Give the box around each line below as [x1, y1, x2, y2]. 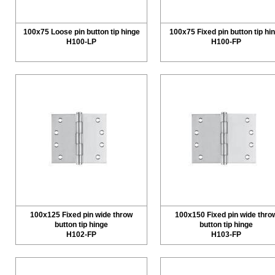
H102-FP [66, 230, 96, 239]
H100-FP [211, 37, 241, 46]
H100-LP [66, 37, 96, 46]
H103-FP [211, 230, 241, 239]
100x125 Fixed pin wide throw [30, 211, 133, 219]
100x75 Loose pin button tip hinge [23, 28, 140, 36]
